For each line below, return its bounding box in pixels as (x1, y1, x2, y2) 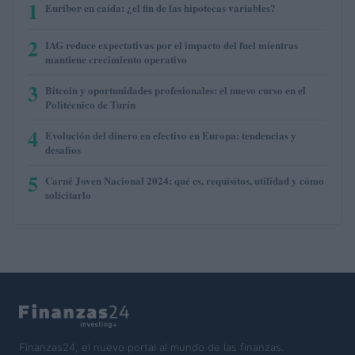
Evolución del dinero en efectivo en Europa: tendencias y (45, 128, 296, 143)
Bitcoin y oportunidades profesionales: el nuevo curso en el (45, 82, 306, 98)
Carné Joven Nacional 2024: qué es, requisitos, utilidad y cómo (45, 173, 324, 189)
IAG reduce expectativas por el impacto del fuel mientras (45, 37, 298, 53)
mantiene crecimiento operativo (45, 52, 187, 67)
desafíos (45, 142, 81, 158)
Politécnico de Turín (45, 97, 136, 113)
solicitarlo (45, 187, 91, 203)
